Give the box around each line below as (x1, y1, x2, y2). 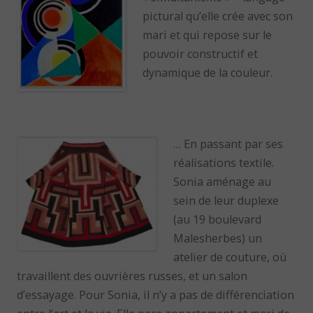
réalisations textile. (173, 155, 275, 171)
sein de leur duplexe (173, 193, 279, 209)
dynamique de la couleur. (143, 64, 273, 80)
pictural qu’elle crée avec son (143, 8, 293, 24)
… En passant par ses (173, 136, 284, 152)
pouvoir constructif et (143, 45, 259, 61)
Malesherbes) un (173, 231, 263, 247)
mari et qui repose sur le (143, 27, 272, 43)
